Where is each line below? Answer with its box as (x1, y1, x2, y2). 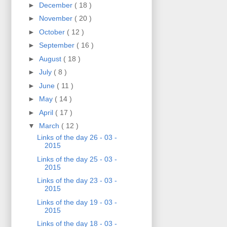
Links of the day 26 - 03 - (36, 133, 117, 142)
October (39, 27, 67, 36)
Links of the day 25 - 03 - (36, 155, 117, 163)
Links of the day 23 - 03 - (36, 176, 117, 185)
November (39, 14, 74, 23)
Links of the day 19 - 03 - (36, 198, 117, 206)
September (39, 41, 77, 50)
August (39, 54, 63, 63)
